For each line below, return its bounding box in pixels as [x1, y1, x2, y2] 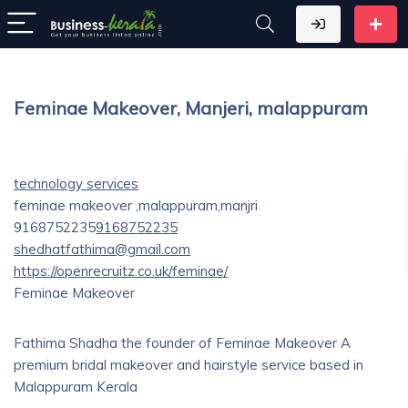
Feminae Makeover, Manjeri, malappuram [14, 97, 368, 119]
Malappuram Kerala [14, 378, 138, 395]
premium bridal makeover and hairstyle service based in [14, 356, 363, 373]
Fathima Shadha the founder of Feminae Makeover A [14, 334, 351, 352]
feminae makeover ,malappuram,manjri [14, 197, 258, 214]
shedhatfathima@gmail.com [14, 240, 190, 258]
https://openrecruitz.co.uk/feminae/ [14, 262, 228, 280]
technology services [14, 175, 138, 192]
